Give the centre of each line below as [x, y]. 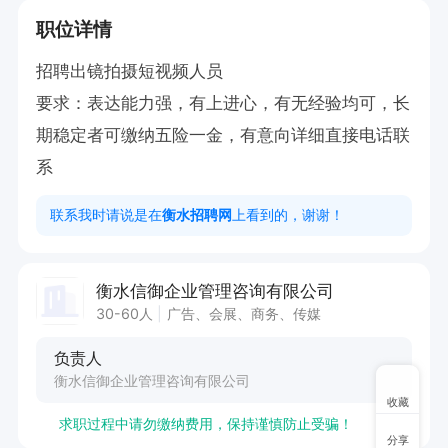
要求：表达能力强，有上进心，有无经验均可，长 [222, 103]
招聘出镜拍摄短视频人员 [129, 71]
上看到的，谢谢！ [288, 214]
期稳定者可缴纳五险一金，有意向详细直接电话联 [222, 135]
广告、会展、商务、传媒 [244, 313]
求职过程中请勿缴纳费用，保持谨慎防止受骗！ [205, 424]
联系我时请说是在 [106, 214]
